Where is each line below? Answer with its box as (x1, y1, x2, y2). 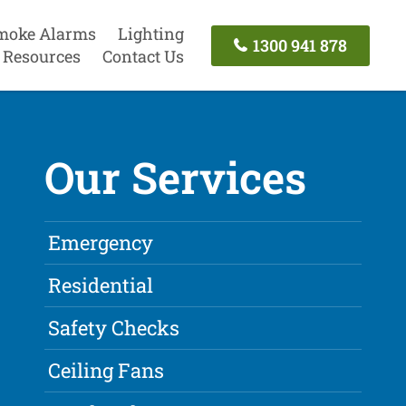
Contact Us (101, 45, 184, 67)
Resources (2, 45, 81, 67)
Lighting (117, 23, 184, 44)
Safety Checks (48, 314, 180, 342)
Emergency (48, 229, 154, 256)
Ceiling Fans (48, 357, 165, 384)
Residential (48, 272, 154, 299)
